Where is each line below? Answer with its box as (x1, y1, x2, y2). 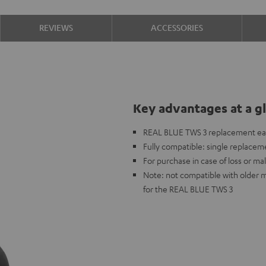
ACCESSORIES (151, 22, 204, 33)
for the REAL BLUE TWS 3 (143, 183, 233, 194)
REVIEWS (39, 22, 73, 33)
